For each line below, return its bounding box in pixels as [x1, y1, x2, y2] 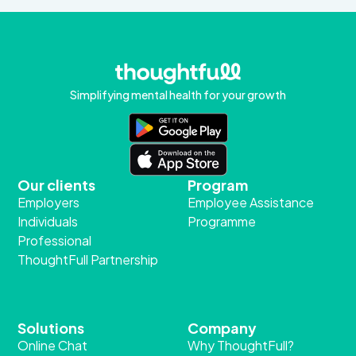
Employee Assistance [188, 194, 314, 211]
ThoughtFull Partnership [17, 251, 159, 269]
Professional [17, 232, 92, 250]
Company [188, 319, 257, 338]
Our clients [17, 176, 96, 195]
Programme [188, 213, 256, 230]
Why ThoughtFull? [188, 337, 294, 354]
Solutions [17, 319, 85, 338]
